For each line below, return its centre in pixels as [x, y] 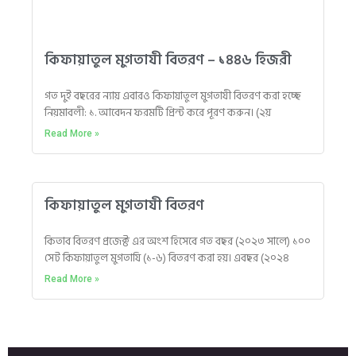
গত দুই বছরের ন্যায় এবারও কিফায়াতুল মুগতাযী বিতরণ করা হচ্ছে [175, 96]
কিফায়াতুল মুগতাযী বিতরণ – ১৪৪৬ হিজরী [168, 60]
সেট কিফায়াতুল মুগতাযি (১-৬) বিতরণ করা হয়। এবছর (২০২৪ [167, 258]
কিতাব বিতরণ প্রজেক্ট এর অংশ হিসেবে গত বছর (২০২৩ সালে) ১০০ [178, 242]
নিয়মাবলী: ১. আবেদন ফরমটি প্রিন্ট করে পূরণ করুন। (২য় [158, 113]
